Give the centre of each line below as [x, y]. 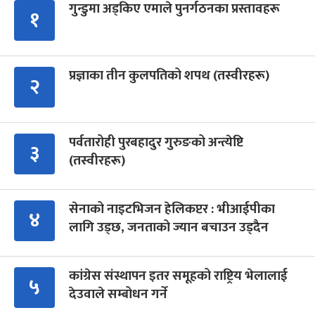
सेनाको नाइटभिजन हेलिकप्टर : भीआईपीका [172, 210]
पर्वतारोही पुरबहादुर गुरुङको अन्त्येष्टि [156, 143]
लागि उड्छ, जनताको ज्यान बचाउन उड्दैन [169, 228]
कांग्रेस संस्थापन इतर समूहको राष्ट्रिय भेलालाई [178, 276]
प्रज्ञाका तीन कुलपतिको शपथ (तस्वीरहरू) [169, 76]
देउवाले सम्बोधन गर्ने [118, 295]
